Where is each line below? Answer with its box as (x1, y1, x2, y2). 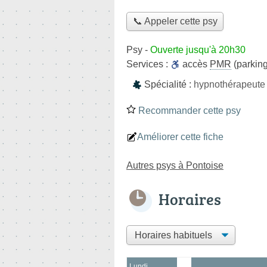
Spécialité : (144, 79, 194, 89)
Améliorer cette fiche (137, 131, 223, 142)
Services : (126, 58, 170, 69)
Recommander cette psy (136, 105, 241, 116)
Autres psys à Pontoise (126, 160, 223, 170)
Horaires (159, 188, 221, 210)
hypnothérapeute (194, 79, 265, 89)
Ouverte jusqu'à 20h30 (150, 44, 246, 55)
